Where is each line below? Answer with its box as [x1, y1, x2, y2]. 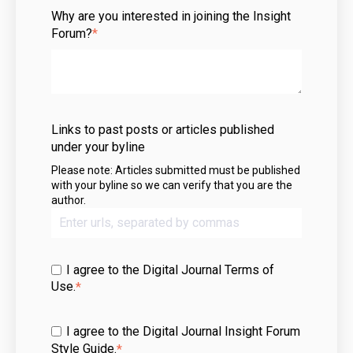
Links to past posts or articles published [51, 121, 274, 137]
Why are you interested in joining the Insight [51, 8, 291, 24]
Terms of [224, 262, 274, 277]
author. [51, 194, 88, 207]
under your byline [51, 139, 145, 154]
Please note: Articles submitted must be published [51, 164, 300, 177]
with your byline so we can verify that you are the [51, 179, 292, 192]
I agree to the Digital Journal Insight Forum [65, 323, 300, 339]
